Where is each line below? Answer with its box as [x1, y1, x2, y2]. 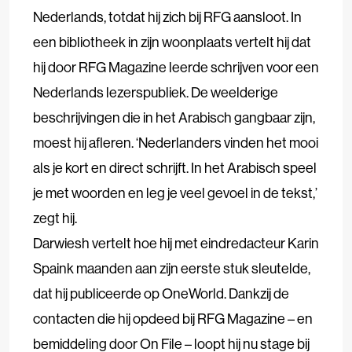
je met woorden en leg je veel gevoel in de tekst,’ [33, 184, 317, 203]
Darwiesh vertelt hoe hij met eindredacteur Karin [33, 234, 319, 253]
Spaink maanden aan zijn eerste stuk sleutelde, [33, 259, 310, 278]
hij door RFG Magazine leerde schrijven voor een [33, 58, 319, 77]
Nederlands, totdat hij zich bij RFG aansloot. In [33, 8, 302, 27]
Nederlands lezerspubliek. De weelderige [33, 83, 278, 102]
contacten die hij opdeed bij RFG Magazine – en [33, 310, 313, 328]
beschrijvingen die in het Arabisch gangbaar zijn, [33, 108, 315, 127]
